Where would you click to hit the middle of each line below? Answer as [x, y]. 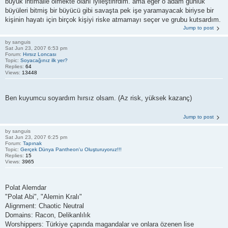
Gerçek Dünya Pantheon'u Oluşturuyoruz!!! [71, 149]
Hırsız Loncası [40, 54]
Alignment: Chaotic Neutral [45, 206]
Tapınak [32, 143]
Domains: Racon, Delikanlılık [48, 215]
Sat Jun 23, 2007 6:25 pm [36, 137]
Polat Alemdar [26, 187]
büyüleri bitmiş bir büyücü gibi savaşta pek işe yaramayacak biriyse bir [109, 10]
